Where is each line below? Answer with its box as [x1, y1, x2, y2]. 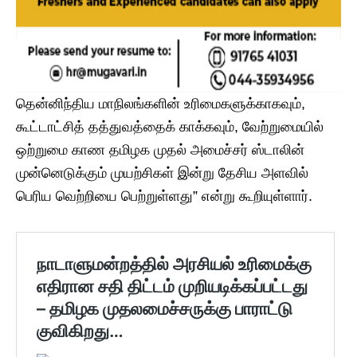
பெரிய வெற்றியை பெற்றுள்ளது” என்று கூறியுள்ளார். [16, 188, 312, 205]
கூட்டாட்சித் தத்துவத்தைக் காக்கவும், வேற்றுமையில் [16, 119, 324, 135]
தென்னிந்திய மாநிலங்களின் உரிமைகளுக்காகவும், [16, 96, 305, 112]
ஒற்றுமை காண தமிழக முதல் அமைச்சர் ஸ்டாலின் [16, 142, 304, 159]
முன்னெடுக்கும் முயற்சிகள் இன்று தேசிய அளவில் [16, 165, 308, 182]
